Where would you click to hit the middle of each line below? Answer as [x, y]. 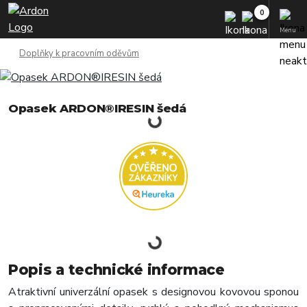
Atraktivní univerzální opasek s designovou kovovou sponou [153, 292]
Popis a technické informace [116, 270]
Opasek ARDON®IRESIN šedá [97, 108]
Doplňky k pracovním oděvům [79, 53]
